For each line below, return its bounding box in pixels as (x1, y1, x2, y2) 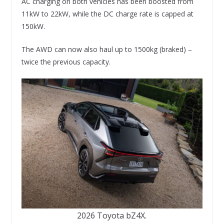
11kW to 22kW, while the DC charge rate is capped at (21, 8, 193, 18)
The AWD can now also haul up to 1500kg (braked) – (21, 44, 192, 54)
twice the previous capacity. (21, 56, 110, 66)
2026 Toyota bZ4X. (77, 209, 147, 221)
